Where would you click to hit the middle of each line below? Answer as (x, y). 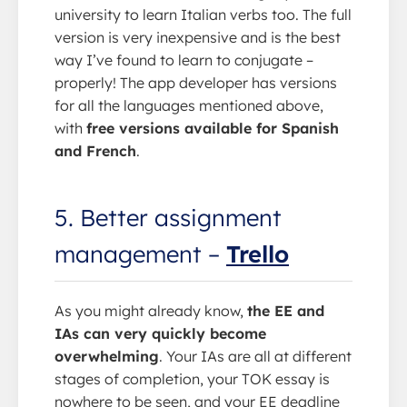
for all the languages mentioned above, (189, 105)
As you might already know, (151, 310)
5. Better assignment (168, 217)
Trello (258, 253)
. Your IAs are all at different (255, 356)
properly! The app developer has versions (196, 82)
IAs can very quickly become (160, 333)
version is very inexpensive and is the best (198, 37)
